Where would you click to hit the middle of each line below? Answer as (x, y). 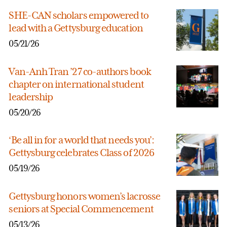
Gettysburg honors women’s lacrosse (84, 196)
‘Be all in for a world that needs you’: (82, 140)
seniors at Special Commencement (81, 209)
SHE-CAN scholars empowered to (79, 15)
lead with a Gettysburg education (76, 28)
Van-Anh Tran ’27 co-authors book (80, 72)
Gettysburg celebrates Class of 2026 (81, 153)
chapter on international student (76, 84)
